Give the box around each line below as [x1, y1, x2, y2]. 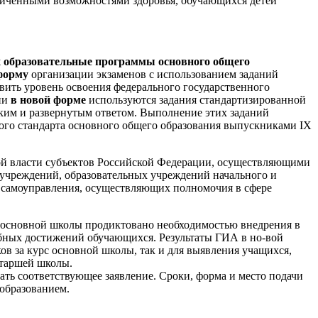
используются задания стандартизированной [86, 94, 306, 106]
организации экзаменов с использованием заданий [28, 68, 278, 81]
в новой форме [11, 94, 86, 106]
